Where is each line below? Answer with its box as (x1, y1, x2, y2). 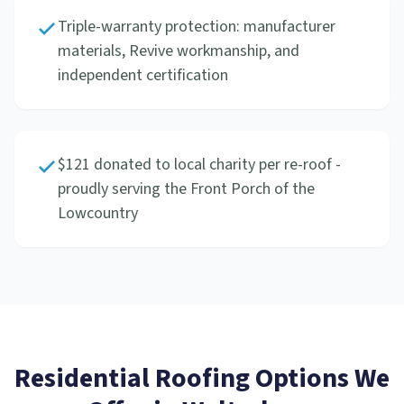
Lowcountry (58, 202, 138, 225)
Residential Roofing (14, 359, 250, 398)
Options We (250, 359, 390, 398)
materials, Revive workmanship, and (58, 40, 299, 62)
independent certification (58, 64, 228, 87)
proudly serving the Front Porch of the (58, 178, 315, 200)
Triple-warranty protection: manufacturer (58, 15, 335, 38)
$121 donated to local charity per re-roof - (58, 153, 341, 176)
